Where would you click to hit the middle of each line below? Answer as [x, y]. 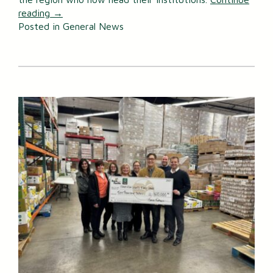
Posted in [41, 26]
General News [93, 26]
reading [36, 12]
